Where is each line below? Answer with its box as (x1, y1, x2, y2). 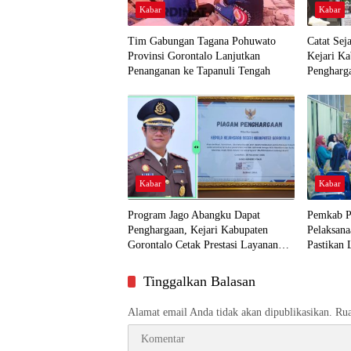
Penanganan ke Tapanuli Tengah (128, 65, 270, 78)
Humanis (128, 254, 167, 266)
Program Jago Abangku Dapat (128, 209, 260, 222)
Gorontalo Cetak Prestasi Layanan (128, 239, 278, 251)
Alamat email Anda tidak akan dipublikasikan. (128, 306, 332, 319)
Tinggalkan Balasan (143, 273, 255, 290)
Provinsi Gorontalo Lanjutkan (128, 50, 260, 63)
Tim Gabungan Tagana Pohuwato (128, 35, 276, 48)
